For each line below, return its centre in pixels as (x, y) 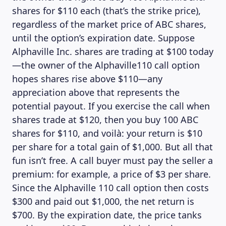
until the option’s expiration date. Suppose (103, 38)
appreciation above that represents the (96, 92)
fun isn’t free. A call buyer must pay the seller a (112, 160)
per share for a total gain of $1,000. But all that (112, 147)
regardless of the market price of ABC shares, (109, 24)
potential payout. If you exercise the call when (111, 106)
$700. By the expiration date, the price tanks (107, 215)
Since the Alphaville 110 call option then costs (110, 188)
